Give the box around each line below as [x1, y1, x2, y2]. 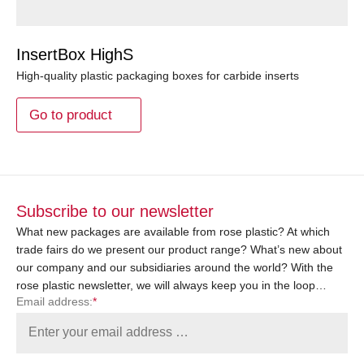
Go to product [29, 106, 112, 123]
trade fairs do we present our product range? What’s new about [16, 242, 342, 256]
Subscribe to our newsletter [16, 201, 214, 220]
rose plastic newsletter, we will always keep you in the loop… [16, 278, 327, 292]
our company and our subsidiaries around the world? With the [16, 260, 333, 274]
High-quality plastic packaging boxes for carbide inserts [16, 68, 299, 82]
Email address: [16, 294, 93, 308]
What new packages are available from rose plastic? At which [16, 224, 330, 238]
